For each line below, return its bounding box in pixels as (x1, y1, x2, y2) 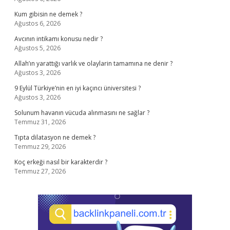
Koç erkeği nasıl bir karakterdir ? (14, 158, 107, 166)
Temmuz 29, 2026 (14, 142, 66, 151)
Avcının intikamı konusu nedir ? (14, 34, 103, 43)
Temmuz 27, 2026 (14, 167, 66, 176)
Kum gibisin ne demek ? (14, 10, 82, 18)
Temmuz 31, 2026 (14, 118, 66, 126)
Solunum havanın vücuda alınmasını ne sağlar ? (14, 108, 149, 117)
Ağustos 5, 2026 (14, 44, 61, 52)
